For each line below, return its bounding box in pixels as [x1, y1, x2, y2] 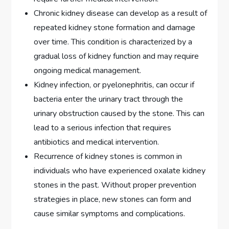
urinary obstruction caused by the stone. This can [34, 108, 205, 120]
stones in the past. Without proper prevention [34, 179, 197, 191]
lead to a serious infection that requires [34, 122, 172, 134]
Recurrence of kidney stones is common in [34, 151, 182, 163]
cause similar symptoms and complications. [34, 208, 186, 220]
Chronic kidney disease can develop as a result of [34, 8, 208, 19]
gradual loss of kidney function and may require [34, 51, 199, 62]
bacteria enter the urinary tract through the [34, 94, 184, 105]
